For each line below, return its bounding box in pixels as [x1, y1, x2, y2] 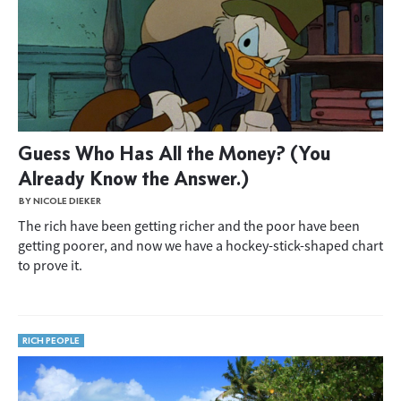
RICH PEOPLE [22, 335, 80, 346]
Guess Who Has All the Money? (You [18, 140, 330, 166]
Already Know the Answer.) [18, 165, 249, 191]
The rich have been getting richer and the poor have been [18, 217, 360, 235]
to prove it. [18, 256, 82, 274]
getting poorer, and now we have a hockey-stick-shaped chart [18, 236, 383, 254]
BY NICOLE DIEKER [19, 195, 101, 207]
